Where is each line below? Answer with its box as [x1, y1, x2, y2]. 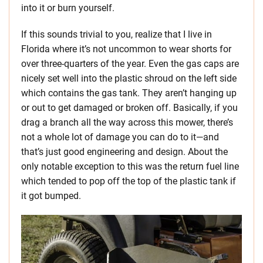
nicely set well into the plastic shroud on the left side [21, 73, 237, 85]
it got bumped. [21, 190, 81, 202]
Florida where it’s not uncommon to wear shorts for [21, 43, 231, 55]
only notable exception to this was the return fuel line [21, 161, 239, 173]
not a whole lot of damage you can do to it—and [21, 131, 219, 143]
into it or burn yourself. [21, 2, 114, 14]
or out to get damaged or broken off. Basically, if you [21, 102, 238, 114]
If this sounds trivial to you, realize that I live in [21, 29, 212, 41]
